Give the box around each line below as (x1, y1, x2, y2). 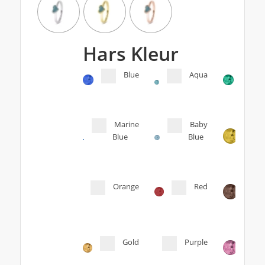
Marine (114, 118, 139, 130)
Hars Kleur (82, 40, 179, 66)
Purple (184, 237, 208, 248)
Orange (112, 180, 139, 192)
